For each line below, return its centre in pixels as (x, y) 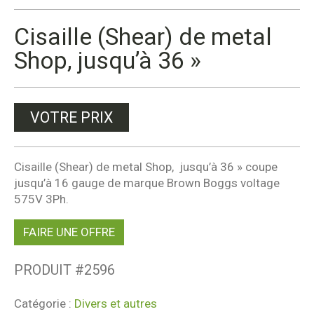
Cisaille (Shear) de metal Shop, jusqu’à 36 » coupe (146, 166)
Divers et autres (116, 304)
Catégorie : (44, 304)
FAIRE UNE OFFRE (69, 232)
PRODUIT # (49, 270)
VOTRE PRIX (71, 117)
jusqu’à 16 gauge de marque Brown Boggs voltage (147, 183)
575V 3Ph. (41, 199)
